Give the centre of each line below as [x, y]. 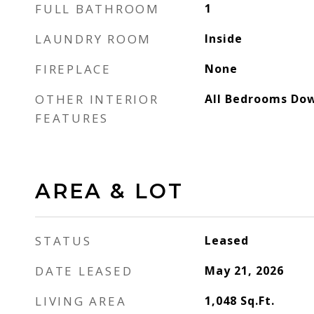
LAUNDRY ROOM [93, 39]
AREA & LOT [109, 191]
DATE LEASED [84, 271]
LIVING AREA [81, 301]
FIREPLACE [73, 69]
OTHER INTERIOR [97, 99]
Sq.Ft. [257, 301]
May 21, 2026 [244, 271]
